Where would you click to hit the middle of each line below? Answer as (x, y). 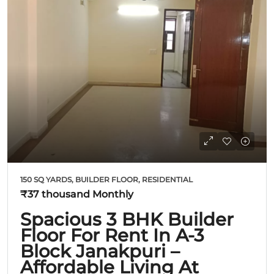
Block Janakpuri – (100, 251)
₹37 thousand (55, 194)
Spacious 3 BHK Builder (127, 219)
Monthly (112, 194)
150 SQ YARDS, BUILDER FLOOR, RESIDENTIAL (106, 179)
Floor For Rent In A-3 (112, 235)
